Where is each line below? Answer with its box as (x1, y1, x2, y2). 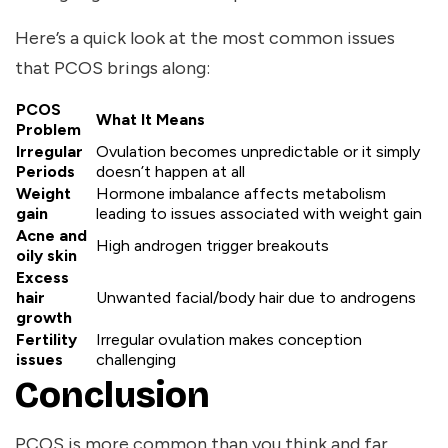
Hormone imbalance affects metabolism (96, 184, 386, 204)
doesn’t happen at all (96, 162, 245, 182)
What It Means (96, 110, 205, 130)
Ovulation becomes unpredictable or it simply (96, 142, 420, 162)
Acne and (16, 226, 87, 246)
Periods (16, 162, 75, 182)
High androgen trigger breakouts (96, 236, 329, 256)
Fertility (16, 330, 77, 350)
